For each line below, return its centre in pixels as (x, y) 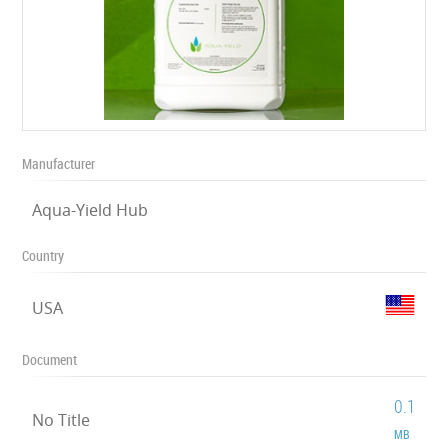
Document (50, 359)
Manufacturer (59, 163)
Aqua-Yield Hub (90, 210)
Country (43, 255)
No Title (61, 420)
